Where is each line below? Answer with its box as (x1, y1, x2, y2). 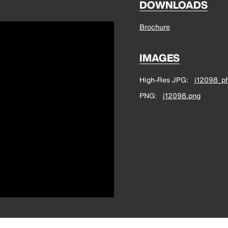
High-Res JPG (139, 74, 186, 85)
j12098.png (163, 90, 201, 101)
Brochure (139, 21, 170, 32)
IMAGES (139, 50, 180, 65)
